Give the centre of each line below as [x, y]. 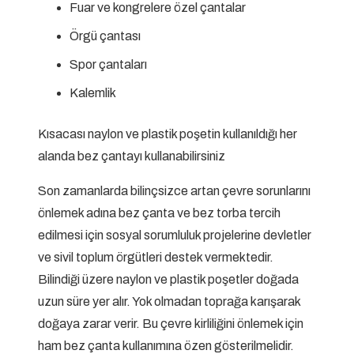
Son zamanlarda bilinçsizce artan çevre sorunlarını [174, 191]
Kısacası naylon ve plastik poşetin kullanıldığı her [168, 134]
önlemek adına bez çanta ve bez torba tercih [159, 213]
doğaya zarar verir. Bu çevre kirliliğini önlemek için [171, 324]
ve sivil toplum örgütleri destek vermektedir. [156, 258]
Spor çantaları [108, 65]
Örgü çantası [105, 36]
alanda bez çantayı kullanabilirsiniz [132, 156]
